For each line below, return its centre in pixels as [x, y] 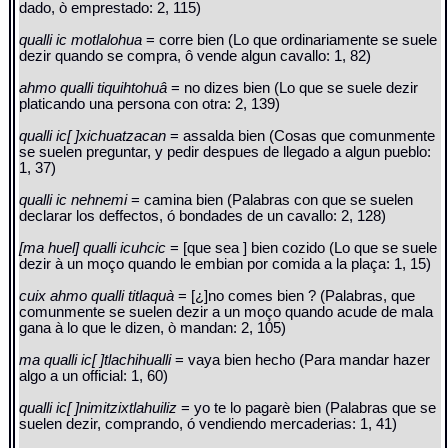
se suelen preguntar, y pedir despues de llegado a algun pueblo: [225, 152]
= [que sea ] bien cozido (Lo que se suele [304, 248]
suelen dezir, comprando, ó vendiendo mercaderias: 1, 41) [208, 424]
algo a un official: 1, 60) [94, 376]
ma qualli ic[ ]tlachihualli [97, 360]
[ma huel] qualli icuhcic [95, 248]
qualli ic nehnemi [75, 200]
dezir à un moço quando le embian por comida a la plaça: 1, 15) [225, 264]
